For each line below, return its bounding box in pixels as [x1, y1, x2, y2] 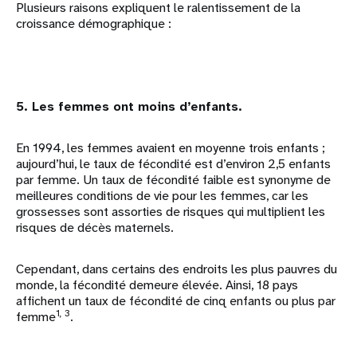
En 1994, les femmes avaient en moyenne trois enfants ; [16, 139, 325, 156]
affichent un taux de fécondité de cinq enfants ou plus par [16, 292, 335, 309]
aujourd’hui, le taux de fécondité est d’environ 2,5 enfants [16, 155, 331, 172]
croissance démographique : [16, 14, 171, 32]
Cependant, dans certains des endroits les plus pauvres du [16, 260, 337, 277]
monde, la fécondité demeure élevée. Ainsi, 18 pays [16, 276, 298, 293]
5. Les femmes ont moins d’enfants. [16, 97, 242, 115]
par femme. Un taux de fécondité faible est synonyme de [16, 171, 331, 188]
